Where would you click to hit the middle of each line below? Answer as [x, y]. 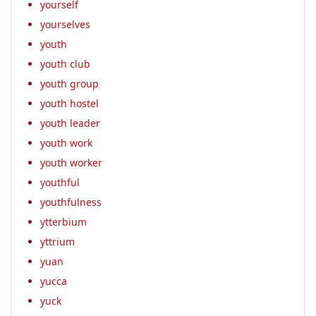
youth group [69, 83]
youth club [65, 63]
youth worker [71, 162]
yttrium [57, 241]
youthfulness [71, 202]
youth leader [70, 123]
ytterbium [63, 221]
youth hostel [69, 103]
